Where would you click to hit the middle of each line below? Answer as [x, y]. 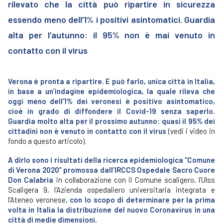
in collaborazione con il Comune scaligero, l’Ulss [134, 180]
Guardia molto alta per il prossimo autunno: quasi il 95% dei [111, 121]
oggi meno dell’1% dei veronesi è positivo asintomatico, [111, 101]
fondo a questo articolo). [47, 141]
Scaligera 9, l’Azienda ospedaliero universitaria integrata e [111, 190]
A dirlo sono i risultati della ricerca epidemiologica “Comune [111, 160]
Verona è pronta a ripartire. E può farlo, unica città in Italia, [111, 81]
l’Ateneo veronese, [39, 200]
